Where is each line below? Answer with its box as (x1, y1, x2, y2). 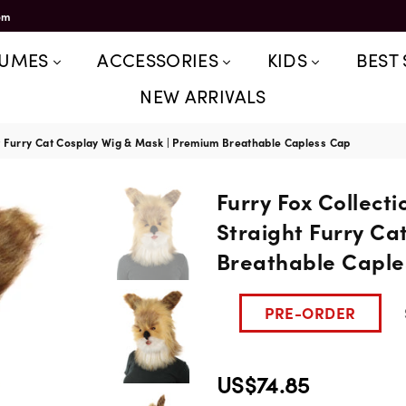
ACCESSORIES (97, 46, 224, 72)
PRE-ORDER (265, 302, 356, 324)
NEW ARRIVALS (140, 82, 266, 108)
